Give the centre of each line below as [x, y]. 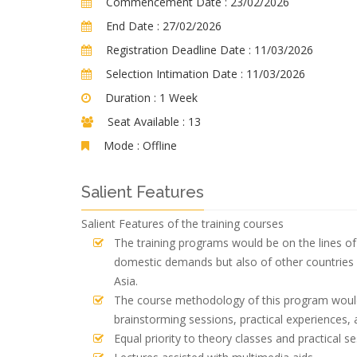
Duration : [132, 98]
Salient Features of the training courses [182, 224]
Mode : [122, 145]
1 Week [178, 98]
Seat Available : [146, 122]
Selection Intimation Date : [175, 74]
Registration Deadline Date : [178, 50]
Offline [160, 145]
